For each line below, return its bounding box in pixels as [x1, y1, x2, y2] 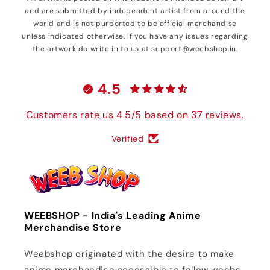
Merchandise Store [24, 221, 122, 234]
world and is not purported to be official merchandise [33, 19, 237, 29]
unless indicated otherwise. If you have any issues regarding [22, 31, 248, 42]
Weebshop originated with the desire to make [24, 248, 234, 260]
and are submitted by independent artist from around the [25, 6, 245, 16]
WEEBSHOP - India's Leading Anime [24, 209, 201, 222]
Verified [111, 133, 144, 144]
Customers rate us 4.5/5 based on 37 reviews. [26, 108, 244, 121]
